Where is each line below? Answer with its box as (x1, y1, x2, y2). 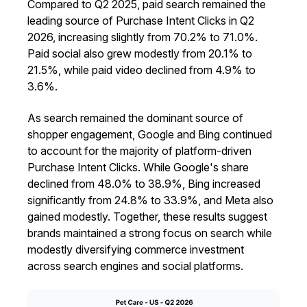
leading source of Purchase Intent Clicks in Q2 (27, 14, 254, 28)
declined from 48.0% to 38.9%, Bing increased (27, 177, 260, 191)
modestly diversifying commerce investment (27, 243, 244, 257)
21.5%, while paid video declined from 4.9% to (27, 63, 256, 77)
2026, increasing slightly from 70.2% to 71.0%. (27, 30, 258, 45)
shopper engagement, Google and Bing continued (27, 127, 272, 142)
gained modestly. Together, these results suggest (27, 210, 267, 224)
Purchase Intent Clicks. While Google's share (27, 160, 249, 175)
